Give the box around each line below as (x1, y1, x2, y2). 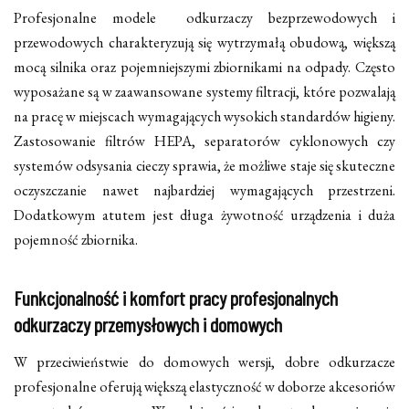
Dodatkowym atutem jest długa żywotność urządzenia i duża (14, 204, 395, 225)
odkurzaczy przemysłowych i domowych (14, 311, 282, 336)
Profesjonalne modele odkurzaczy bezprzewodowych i (14, 7, 395, 27)
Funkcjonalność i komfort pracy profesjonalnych (14, 285, 338, 309)
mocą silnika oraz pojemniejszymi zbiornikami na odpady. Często (14, 57, 395, 77)
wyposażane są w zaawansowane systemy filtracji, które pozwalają (14, 81, 395, 101)
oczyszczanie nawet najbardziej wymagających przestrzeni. (14, 180, 395, 200)
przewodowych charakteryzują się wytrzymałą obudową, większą (14, 32, 395, 52)
